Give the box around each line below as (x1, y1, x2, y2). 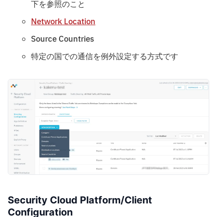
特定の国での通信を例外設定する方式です (31, 50, 178, 62)
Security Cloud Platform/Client (8, 194, 152, 206)
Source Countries (31, 33, 94, 45)
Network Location (31, 15, 95, 28)
